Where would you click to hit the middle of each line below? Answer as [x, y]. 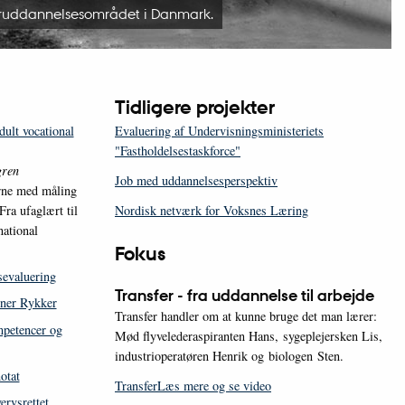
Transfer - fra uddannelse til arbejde [245, 296]
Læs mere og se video [214, 386]
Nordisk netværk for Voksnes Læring [212, 211]
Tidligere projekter [195, 108]
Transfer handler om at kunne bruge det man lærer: [246, 316]
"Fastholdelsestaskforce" [178, 151]
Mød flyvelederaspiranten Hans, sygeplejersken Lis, [249, 336]
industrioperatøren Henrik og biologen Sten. [229, 356]
